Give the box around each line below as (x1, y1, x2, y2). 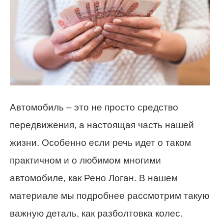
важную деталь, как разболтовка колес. (10, 208, 183, 219)
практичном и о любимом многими (10, 155, 161, 166)
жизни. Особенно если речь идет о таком (10, 137, 191, 148)
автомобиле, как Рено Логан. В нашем (10, 173, 178, 184)
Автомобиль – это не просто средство (10, 102, 178, 113)
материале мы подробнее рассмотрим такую (10, 191, 209, 201)
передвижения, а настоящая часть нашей (10, 120, 194, 131)
